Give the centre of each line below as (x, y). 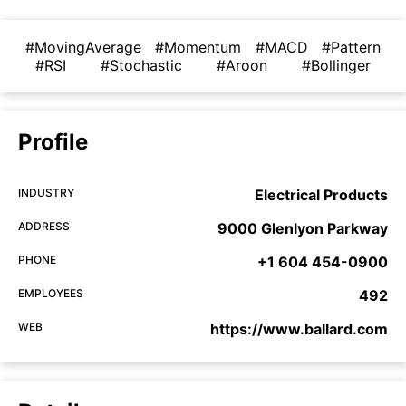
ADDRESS (44, 226)
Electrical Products (321, 195)
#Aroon (242, 65)
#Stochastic (141, 65)
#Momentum (198, 47)
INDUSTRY (46, 193)
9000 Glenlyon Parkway (303, 228)
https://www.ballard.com (299, 329)
